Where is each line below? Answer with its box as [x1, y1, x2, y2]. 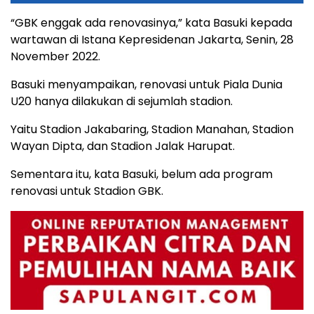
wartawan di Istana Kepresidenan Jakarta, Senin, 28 [11, 31, 294, 48]
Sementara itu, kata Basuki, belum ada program [11, 165, 273, 182]
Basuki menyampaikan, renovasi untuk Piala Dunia [11, 76, 282, 93]
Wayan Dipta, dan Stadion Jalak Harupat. [11, 137, 235, 154]
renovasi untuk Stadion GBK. [11, 182, 163, 199]
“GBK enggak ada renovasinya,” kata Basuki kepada [11, 14, 292, 31]
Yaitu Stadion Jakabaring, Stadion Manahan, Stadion [11, 121, 294, 137]
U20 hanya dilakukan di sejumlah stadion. [11, 93, 233, 109]
